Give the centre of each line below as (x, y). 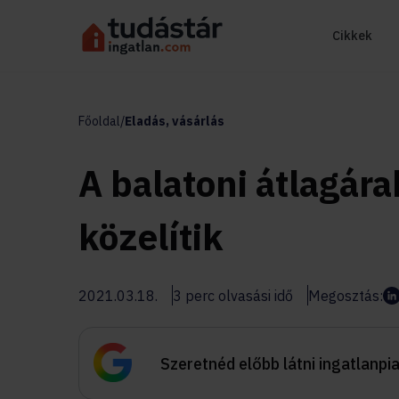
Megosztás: (346, 295)
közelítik (151, 237)
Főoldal (99, 121)
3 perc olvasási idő (233, 295)
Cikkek (352, 36)
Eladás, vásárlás (175, 121)
